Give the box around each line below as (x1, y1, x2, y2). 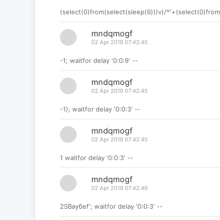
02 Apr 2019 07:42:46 (91, 185, 148, 192)
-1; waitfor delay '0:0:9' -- (59, 56, 138, 65)
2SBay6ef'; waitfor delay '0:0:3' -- (59, 202, 163, 211)
